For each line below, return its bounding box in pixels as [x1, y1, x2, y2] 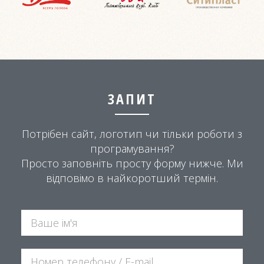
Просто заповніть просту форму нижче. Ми [21, 156, 243, 170]
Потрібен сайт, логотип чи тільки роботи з [22, 126, 242, 141]
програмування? [90, 141, 174, 156]
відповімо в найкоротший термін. [46, 170, 218, 185]
